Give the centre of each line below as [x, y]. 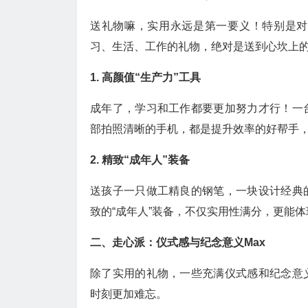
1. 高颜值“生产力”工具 [145, 77]
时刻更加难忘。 [129, 294]
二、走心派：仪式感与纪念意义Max [178, 242]
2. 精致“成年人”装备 [140, 160]
